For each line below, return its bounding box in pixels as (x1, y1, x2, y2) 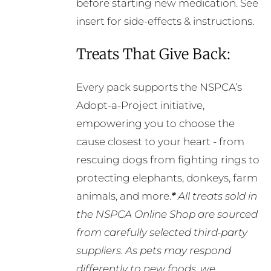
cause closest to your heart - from (76, 135, 244, 148)
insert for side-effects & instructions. (76, 15, 254, 28)
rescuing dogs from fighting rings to (76, 154, 260, 166)
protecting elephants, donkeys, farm (76, 172, 258, 184)
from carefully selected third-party (76, 226, 247, 239)
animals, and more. (76, 190, 171, 203)
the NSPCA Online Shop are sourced (76, 208, 258, 221)
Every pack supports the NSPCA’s (76, 81, 242, 94)
